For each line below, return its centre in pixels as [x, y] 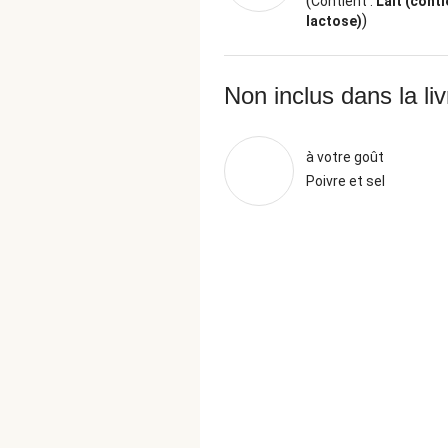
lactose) [334, 21]
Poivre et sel [345, 181]
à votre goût [345, 157]
